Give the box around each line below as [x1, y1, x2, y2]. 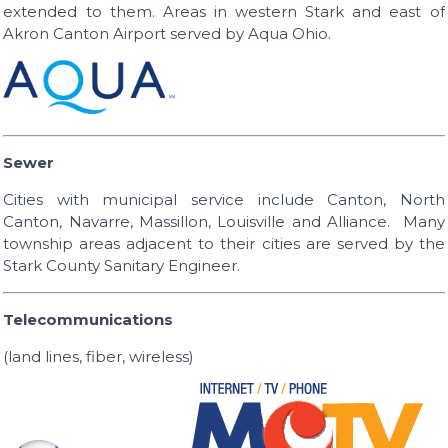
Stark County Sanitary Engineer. [3, 256, 241, 276]
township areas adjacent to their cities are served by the [3, 234, 445, 254]
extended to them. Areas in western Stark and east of [3, 2, 445, 22]
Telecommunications [3, 310, 174, 330]
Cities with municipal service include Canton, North [3, 190, 445, 210]
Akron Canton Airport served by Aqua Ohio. [3, 24, 332, 44]
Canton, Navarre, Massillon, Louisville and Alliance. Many [3, 212, 445, 232]
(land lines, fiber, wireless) [3, 347, 195, 367]
